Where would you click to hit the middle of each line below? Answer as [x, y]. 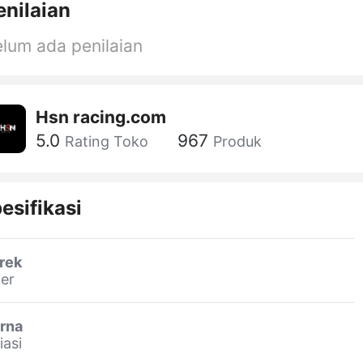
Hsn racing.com [101, 117]
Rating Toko [107, 142]
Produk [237, 142]
